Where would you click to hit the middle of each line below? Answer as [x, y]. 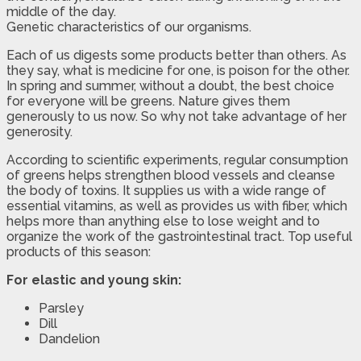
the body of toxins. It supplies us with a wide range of [166, 190]
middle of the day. [61, 11]
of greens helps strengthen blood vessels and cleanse [171, 175]
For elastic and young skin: [94, 280]
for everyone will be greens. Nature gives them [148, 101]
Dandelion [69, 338]
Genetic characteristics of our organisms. [129, 27]
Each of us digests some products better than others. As [176, 55]
